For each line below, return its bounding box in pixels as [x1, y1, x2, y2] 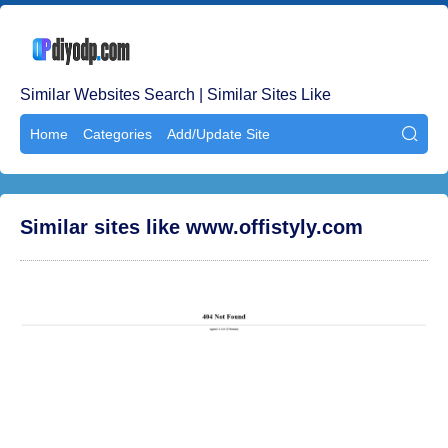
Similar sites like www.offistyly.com [20, 216, 363, 238]
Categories [83, 126, 152, 142]
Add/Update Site [167, 126, 270, 142]
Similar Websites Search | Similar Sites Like [20, 86, 331, 103]
